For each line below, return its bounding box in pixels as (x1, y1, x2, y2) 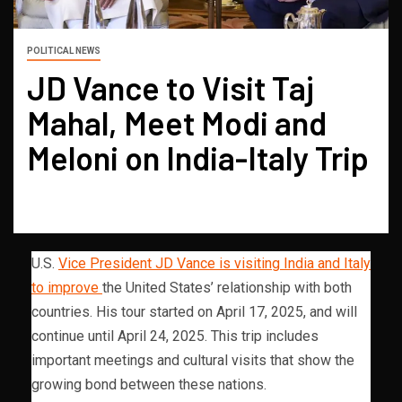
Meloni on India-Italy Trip (27, 137, 369, 177)
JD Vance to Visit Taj (27, 67, 314, 107)
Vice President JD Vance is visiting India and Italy (58, 254, 371, 272)
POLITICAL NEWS (27, 45, 100, 56)
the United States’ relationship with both (102, 278, 352, 296)
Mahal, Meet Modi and (27, 102, 327, 142)
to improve (31, 278, 102, 296)
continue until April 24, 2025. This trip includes (31, 327, 319, 345)
